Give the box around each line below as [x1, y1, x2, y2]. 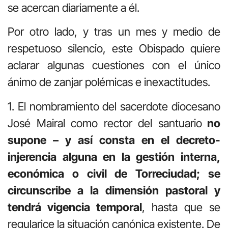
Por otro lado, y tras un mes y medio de [8, 25, 220, 39]
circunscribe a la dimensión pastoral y [8, 183, 220, 197]
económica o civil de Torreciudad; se [8, 166, 220, 180]
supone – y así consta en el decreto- [8, 133, 220, 147]
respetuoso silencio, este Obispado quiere [8, 42, 220, 55]
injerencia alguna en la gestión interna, [8, 150, 220, 163]
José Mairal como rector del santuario [8, 116, 202, 130]
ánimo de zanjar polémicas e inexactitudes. [8, 75, 210, 89]
